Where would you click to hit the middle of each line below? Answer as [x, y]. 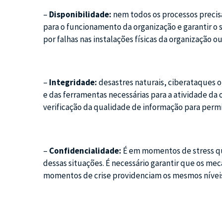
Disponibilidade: [80, 14]
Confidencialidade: [85, 150]
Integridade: [73, 83]
